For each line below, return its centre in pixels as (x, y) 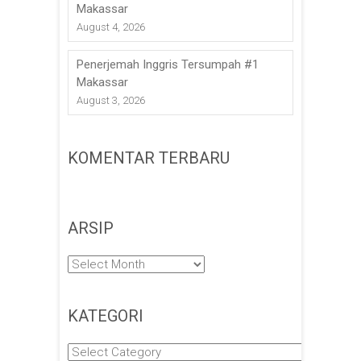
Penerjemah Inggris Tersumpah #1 (168, 64)
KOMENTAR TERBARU (149, 158)
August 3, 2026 (111, 100)
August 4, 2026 (111, 27)
